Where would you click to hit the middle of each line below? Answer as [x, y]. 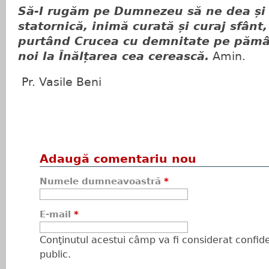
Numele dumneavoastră [102, 181]
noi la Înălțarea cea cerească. [113, 56]
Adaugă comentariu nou [118, 159]
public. [55, 254]
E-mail [57, 214]
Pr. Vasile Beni [60, 82]
